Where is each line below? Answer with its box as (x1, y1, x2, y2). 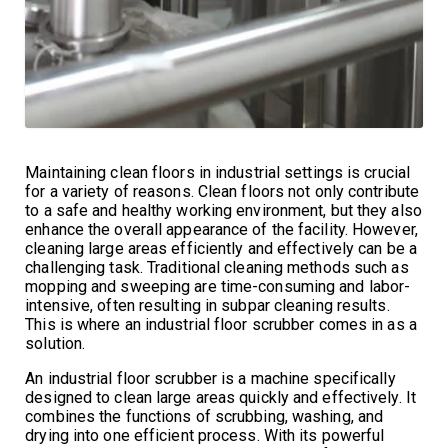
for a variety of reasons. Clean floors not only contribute (25, 181, 420, 201)
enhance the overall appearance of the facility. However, (25, 219, 418, 239)
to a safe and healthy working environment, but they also (25, 200, 422, 220)
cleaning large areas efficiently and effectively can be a (25, 238, 417, 258)
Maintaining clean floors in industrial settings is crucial (25, 162, 411, 182)
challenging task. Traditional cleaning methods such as (25, 257, 409, 277)
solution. (25, 333, 86, 353)
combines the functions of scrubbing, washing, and (25, 406, 384, 426)
